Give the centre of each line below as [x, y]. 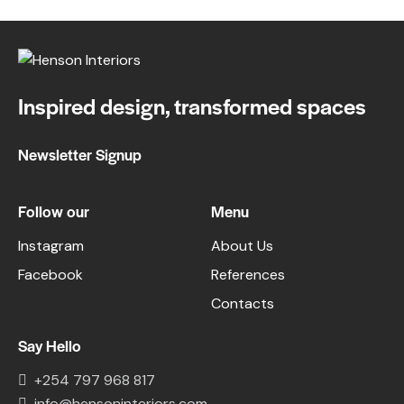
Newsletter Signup [80, 154]
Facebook [50, 274]
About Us [242, 245]
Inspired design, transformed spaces [192, 106]
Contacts [243, 303]
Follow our [54, 211]
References [248, 274]
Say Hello [50, 346]
